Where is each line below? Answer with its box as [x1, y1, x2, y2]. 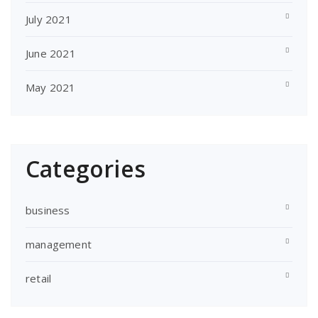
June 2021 [26, 46, 76, 60]
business [26, 203, 70, 217]
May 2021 [26, 80, 76, 94]
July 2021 [26, 12, 72, 26]
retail [26, 271, 52, 285]
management [26, 237, 92, 251]
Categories [26, 153, 146, 184]
